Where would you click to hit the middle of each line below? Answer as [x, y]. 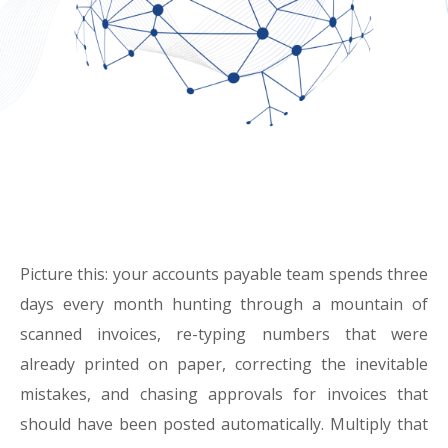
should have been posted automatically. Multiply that [224, 424]
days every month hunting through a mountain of [224, 304]
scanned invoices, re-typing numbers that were [224, 334]
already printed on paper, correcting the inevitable [224, 364]
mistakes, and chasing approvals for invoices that [224, 394]
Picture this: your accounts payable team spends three [224, 274]
